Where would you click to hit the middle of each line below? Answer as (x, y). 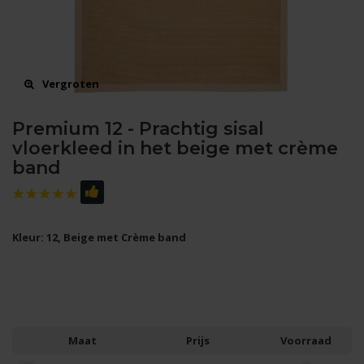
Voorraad (306, 340)
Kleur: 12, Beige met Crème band (99, 237)
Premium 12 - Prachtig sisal (138, 129)
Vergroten (69, 84)
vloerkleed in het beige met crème (175, 148)
